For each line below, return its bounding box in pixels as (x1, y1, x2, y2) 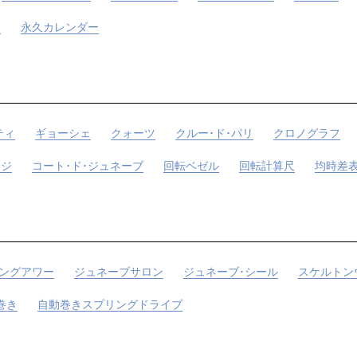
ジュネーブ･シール (183, 265, 278, 278)
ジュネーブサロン (74, 265, 163, 278)
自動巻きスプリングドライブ (37, 297, 182, 311)
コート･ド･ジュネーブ (32, 159, 143, 172)
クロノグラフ (273, 126, 340, 139)
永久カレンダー (21, 20, 99, 33)
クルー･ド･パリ (175, 126, 253, 139)
